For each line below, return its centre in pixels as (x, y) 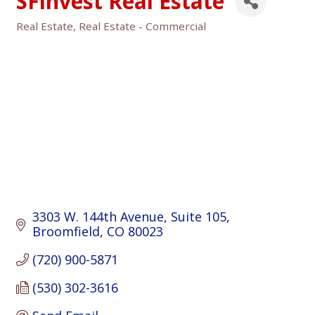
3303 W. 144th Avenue (98, 217)
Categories (45, 36)
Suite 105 (198, 217)
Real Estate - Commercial (142, 26)
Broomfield (66, 232)
